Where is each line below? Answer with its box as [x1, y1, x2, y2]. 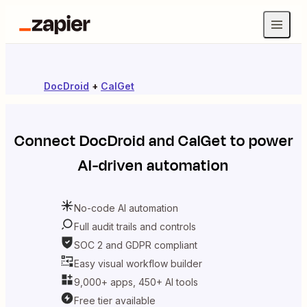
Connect [14, 130, 79, 152]
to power [226, 130, 293, 152]
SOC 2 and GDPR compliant [74, 238, 197, 251]
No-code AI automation [74, 201, 178, 214]
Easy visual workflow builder [74, 257, 202, 269]
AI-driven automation [78, 155, 229, 177]
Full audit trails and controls [74, 220, 196, 232]
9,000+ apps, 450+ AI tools [74, 275, 198, 288]
